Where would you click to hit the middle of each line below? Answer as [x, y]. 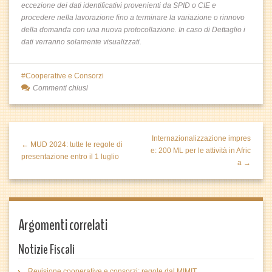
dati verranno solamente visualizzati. [81, 42]
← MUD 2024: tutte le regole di [72, 144]
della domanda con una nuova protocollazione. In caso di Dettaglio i [133, 30]
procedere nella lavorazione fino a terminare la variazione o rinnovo [133, 18]
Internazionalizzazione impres [201, 138]
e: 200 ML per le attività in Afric [201, 151]
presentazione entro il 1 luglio [70, 157]
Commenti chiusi [60, 88]
